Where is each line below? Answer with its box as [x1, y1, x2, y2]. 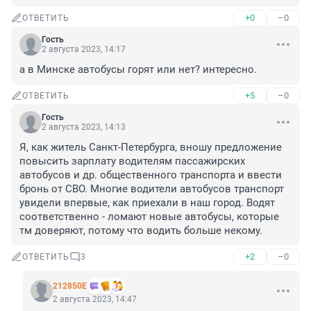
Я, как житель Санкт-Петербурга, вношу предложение [19, 141, 282, 154]
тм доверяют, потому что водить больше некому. [19, 224, 262, 237]
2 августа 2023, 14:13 [42, 122, 126, 133]
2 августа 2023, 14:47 [53, 294, 137, 305]
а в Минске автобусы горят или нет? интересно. [19, 63, 257, 76]
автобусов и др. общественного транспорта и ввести [19, 169, 282, 182]
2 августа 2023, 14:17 [42, 44, 126, 55]
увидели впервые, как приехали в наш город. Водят [19, 196, 275, 210]
